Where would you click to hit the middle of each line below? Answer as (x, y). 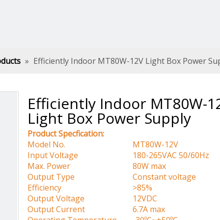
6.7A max (141, 209)
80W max (141, 166)
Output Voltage (56, 198)
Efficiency (44, 188)
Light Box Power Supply (111, 118)
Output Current (56, 209)
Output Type (51, 177)
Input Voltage (53, 155)
